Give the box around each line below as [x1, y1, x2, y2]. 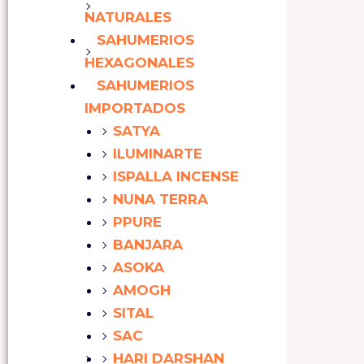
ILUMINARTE [113, 145, 202, 162]
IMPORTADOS [84, 100, 185, 117]
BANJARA [113, 236, 183, 253]
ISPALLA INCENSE [113, 168, 239, 185]
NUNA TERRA [113, 191, 208, 208]
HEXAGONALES [84, 54, 194, 71]
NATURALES [84, 9, 171, 26]
